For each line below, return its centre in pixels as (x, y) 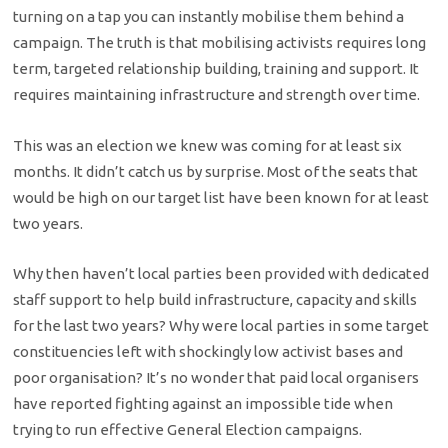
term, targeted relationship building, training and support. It (216, 69)
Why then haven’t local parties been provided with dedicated (221, 274)
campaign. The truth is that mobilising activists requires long (220, 43)
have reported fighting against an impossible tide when (203, 404)
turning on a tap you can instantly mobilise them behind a (209, 17)
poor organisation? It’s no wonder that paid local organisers (216, 378)
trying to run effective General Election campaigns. (188, 430)
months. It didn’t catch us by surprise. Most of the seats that (216, 171)
